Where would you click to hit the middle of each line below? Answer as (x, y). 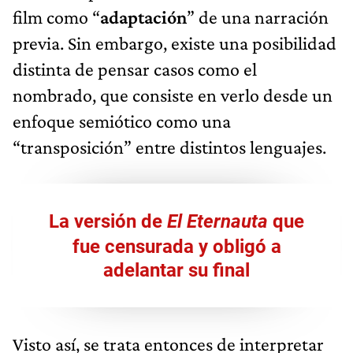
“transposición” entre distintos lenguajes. (169, 147)
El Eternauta (217, 221)
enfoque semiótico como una (122, 121)
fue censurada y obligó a (176, 246)
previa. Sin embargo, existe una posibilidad (175, 43)
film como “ (56, 17)
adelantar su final (176, 270)
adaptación (143, 17)
